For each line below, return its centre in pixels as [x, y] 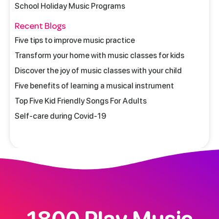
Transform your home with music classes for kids [99, 55]
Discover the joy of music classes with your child [98, 70]
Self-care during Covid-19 [60, 116]
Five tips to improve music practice [75, 40]
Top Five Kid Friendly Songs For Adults [81, 101]
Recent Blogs [40, 26]
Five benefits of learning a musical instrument [94, 86]
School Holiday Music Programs [70, 6]
